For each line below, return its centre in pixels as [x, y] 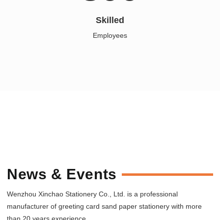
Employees [110, 35]
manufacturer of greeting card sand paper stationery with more [104, 206]
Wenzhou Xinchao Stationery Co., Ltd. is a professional [92, 194]
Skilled [110, 20]
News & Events [62, 174]
